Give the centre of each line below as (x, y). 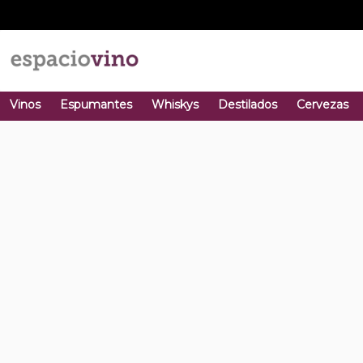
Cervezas (322, 105)
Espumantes (96, 105)
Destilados (248, 105)
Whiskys (175, 105)
